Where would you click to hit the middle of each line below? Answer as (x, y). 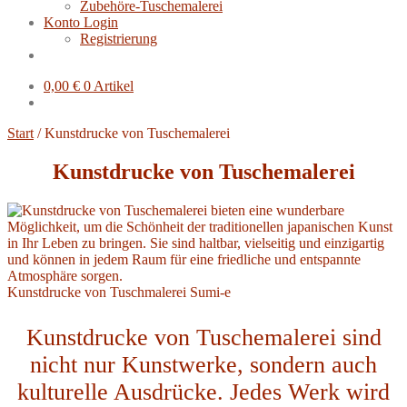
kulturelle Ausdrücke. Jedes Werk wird (203, 392)
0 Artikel (109, 86)
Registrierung (119, 39)
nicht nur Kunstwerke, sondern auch (203, 364)
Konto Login (81, 22)
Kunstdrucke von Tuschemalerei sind (203, 337)
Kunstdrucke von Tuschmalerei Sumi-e (119, 292)
